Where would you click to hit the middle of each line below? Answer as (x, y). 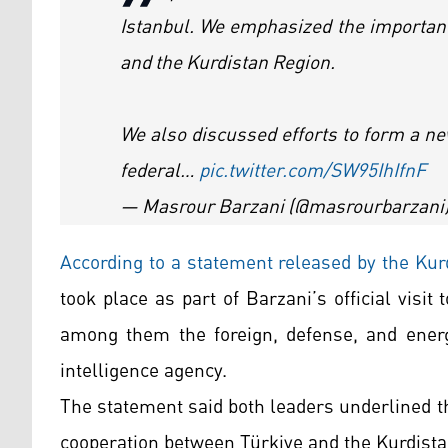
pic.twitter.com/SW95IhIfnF (312, 170)
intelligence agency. (143, 370)
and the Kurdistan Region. (227, 62)
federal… (159, 170)
